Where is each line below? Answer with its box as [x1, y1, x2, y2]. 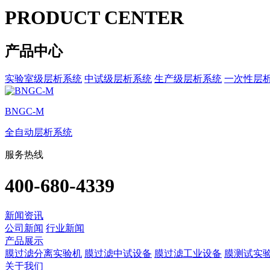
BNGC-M [5, 106, 44, 117]
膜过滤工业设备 [154, 248, 222, 259]
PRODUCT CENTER [5, 6, 184, 28]
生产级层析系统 [154, 74, 222, 84]
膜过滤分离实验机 [5, 248, 82, 259]
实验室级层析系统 [5, 74, 82, 84]
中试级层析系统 [84, 74, 152, 84]
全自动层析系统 [5, 127, 72, 138]
